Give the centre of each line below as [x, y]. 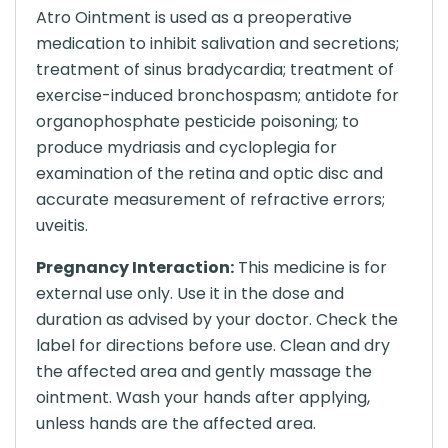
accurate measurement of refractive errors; [210, 199]
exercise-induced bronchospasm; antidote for [217, 95]
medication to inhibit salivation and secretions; [217, 43]
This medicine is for [310, 267]
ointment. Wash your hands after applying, [203, 397]
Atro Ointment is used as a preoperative [194, 17]
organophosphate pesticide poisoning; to [197, 121]
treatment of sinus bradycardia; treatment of [215, 69]
